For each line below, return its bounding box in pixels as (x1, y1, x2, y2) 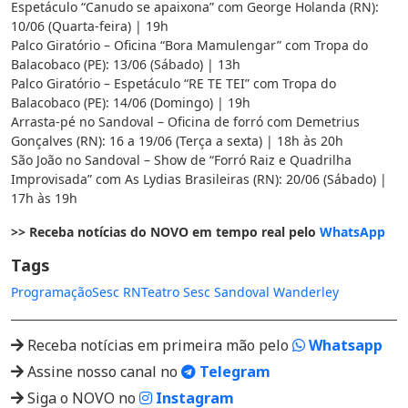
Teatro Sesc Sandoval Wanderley (141, 283, 339, 301)
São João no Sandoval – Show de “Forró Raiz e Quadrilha (11, 151, 352, 169)
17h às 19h (11, 189, 77, 208)
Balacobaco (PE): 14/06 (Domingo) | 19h (11, 94, 250, 112)
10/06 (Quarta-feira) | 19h (11, 17, 168, 36)
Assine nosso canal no (24, 362, 181, 382)
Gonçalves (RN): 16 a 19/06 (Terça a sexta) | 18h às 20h (11, 132, 343, 150)
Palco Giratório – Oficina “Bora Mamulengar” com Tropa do (11, 36, 368, 55)
